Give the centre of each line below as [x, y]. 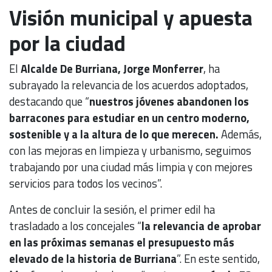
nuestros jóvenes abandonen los [169, 102]
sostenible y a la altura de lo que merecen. [115, 134]
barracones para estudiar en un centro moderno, [129, 118]
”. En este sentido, [218, 259]
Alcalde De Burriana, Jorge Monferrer [112, 69]
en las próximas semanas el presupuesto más [122, 243]
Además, [241, 134]
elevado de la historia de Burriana [93, 259]
